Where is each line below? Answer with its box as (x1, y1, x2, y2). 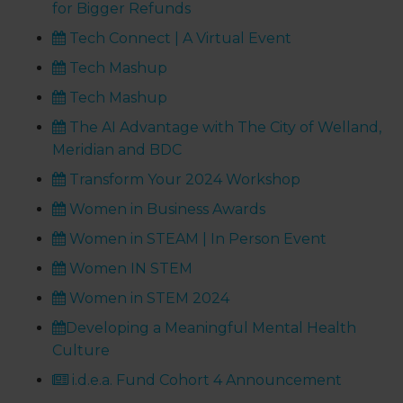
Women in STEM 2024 (66, 290, 230, 308)
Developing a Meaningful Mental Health (66, 319, 357, 337)
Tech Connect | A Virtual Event (66, 30, 292, 48)
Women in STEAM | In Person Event (66, 230, 327, 248)
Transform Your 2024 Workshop (66, 171, 301, 189)
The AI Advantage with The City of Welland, (66, 119, 382, 137)
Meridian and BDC (52, 141, 183, 159)
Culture (52, 342, 111, 360)
